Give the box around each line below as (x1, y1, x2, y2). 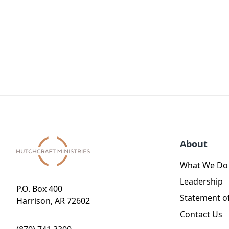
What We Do (180, 159, 228, 171)
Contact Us (180, 209, 222, 220)
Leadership (180, 176, 223, 188)
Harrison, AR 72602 (16, 195, 90, 207)
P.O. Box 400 (16, 183, 62, 194)
